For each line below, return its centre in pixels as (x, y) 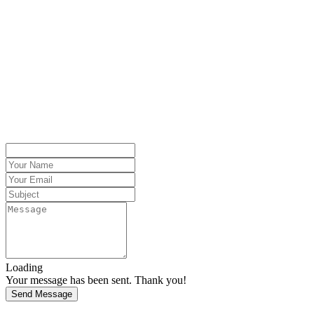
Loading (24, 268)
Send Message (42, 294)
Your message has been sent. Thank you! (96, 280)
